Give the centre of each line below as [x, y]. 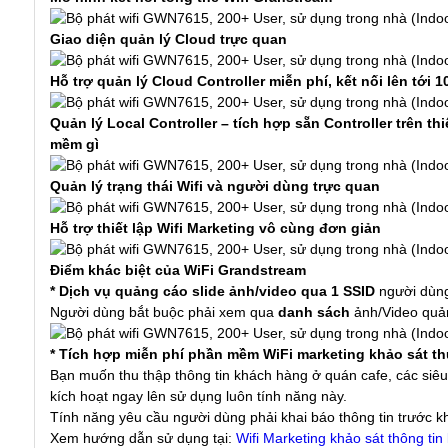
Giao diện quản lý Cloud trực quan [168, 39]
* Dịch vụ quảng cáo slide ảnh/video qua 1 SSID [212, 291]
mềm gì [74, 144]
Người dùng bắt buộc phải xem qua [164, 312]
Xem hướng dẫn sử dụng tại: [143, 438]
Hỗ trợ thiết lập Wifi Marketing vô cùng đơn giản [215, 228]
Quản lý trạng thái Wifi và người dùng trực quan [215, 186]
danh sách [314, 312]
